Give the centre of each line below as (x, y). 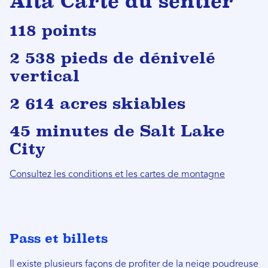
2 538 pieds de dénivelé (112, 58)
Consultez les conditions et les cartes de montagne (117, 174)
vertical (45, 76)
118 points (53, 30)
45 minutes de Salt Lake (117, 131)
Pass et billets (59, 238)
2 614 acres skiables (98, 103)
